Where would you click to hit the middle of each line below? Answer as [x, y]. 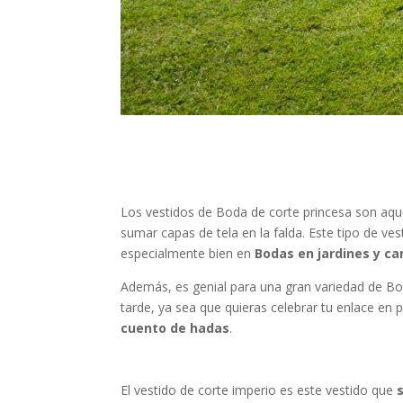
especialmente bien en [188, 254]
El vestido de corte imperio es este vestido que [259, 390]
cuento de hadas [175, 328]
